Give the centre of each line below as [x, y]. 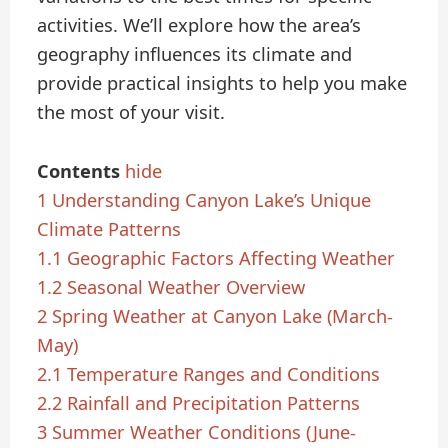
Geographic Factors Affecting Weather [231, 257]
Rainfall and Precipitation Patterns [214, 402]
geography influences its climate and [195, 54]
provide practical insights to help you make [222, 83]
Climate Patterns [109, 228]
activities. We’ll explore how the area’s [199, 25]
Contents [79, 170]
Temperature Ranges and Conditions [224, 373]
